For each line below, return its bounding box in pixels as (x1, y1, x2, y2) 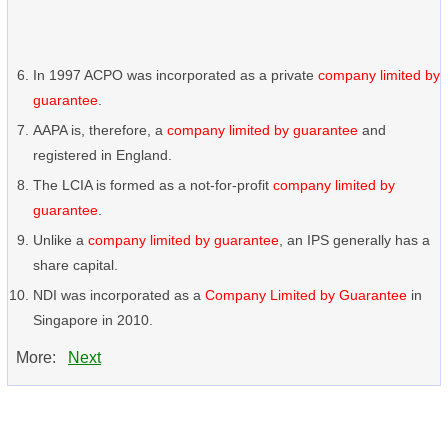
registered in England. (33, 147, 172, 163)
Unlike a (33, 232, 88, 248)
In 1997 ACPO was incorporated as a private (33, 67, 318, 83)
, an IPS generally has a (279, 232, 430, 248)
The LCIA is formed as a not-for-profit (33, 177, 273, 193)
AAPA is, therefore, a (33, 122, 167, 138)
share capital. (33, 257, 118, 273)
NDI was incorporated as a (33, 287, 205, 303)
